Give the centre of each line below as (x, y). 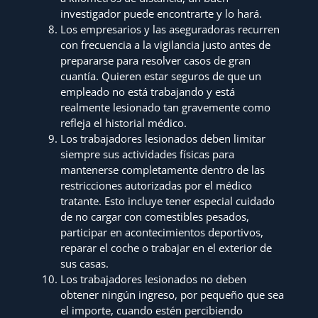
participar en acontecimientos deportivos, (162, 232)
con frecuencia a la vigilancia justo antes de (166, 44)
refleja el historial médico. (124, 122)
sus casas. (85, 263)
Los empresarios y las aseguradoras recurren (170, 29)
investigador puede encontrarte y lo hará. (161, 13)
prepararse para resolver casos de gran (156, 60)
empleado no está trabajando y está (148, 91)
